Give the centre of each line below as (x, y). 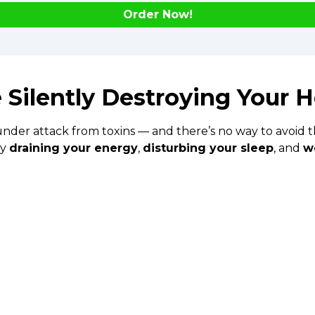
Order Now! (157, 14)
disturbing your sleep (208, 148)
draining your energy (73, 148)
